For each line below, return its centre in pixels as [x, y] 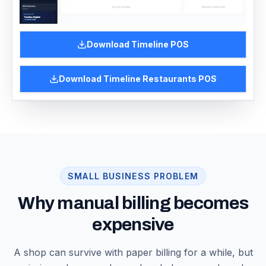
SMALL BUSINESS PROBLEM [133, 176]
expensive [133, 225]
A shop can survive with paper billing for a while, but [133, 253]
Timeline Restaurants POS [160, 79]
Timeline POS [160, 45]
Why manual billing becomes [133, 203]
